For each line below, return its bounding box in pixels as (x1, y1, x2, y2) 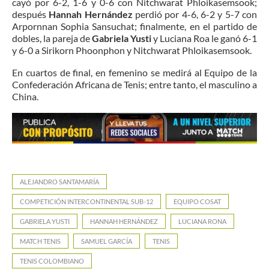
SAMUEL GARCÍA (81, 237, 132, 245)
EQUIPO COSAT (174, 197, 221, 205)
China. (12, 90, 38, 102)
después (12, 8, 49, 20)
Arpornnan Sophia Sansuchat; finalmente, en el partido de (12, 20, 257, 32)
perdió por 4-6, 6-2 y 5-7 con (132, 8, 258, 20)
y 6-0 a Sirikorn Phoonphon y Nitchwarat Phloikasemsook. (12, 44, 252, 56)
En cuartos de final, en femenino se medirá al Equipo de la (12, 66, 257, 78)
